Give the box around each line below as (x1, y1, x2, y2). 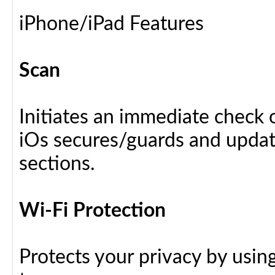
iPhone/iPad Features (19, 14, 204, 34)
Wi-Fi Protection (19, 201, 166, 220)
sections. (19, 154, 95, 174)
